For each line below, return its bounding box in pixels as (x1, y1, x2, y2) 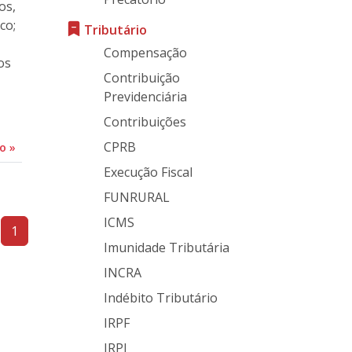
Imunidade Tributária (104, 239, 229, 256)
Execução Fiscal (104, 163, 192, 181)
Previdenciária (104, 88, 187, 105)
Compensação (104, 44, 187, 61)
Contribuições (104, 113, 186, 130)
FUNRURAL (104, 189, 170, 206)
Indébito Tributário (104, 289, 218, 306)
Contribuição (104, 69, 180, 86)
